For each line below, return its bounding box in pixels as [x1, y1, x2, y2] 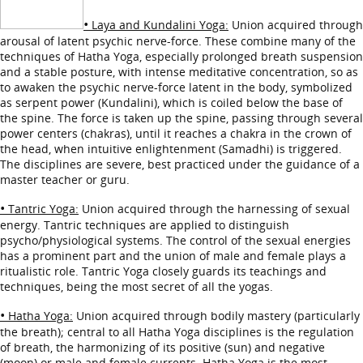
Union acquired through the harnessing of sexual [79, 201, 350, 216]
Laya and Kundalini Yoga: [88, 17, 228, 32]
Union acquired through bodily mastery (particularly [73, 308, 360, 323]
